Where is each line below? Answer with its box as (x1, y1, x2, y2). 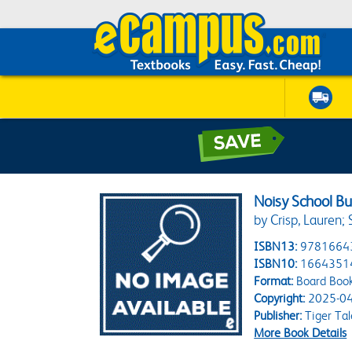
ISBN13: (254, 239, 298, 254)
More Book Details (254, 325, 347, 340)
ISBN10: (254, 256, 298, 271)
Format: (254, 273, 294, 288)
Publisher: (254, 308, 302, 323)
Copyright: (254, 291, 306, 306)
